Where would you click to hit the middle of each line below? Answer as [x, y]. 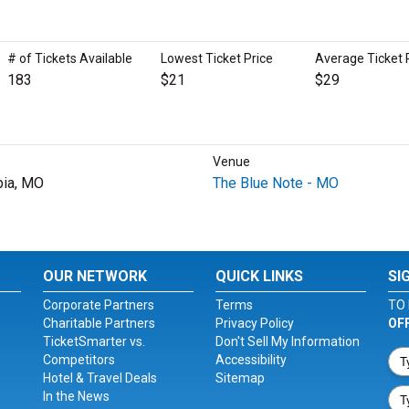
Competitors [79, 360]
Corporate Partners [99, 305]
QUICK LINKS [259, 276]
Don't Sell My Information [287, 341]
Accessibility [251, 360]
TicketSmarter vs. [94, 341]
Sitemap [240, 378]
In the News [77, 396]
